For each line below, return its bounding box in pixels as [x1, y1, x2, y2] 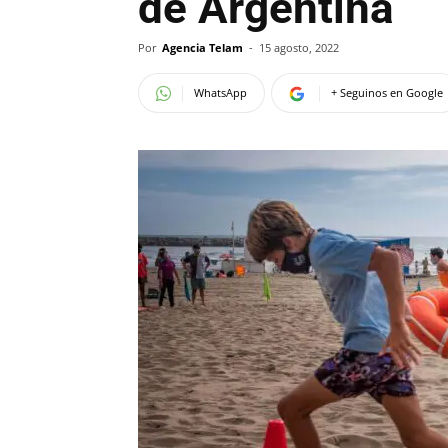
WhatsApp [194, 85, 247, 100]
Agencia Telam [162, 40, 243, 55]
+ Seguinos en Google [331, 85, 443, 100]
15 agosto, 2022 [259, 40, 339, 55]
